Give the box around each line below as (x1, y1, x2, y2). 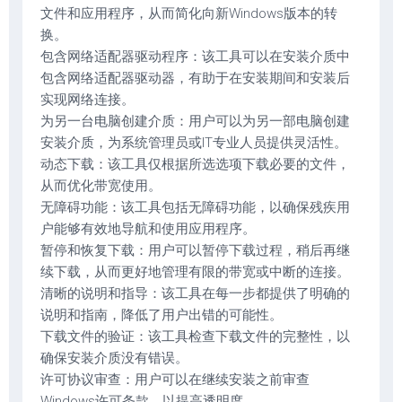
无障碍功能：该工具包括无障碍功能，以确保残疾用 (40, 199, 350, 215)
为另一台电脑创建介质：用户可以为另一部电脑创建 (40, 113, 350, 129)
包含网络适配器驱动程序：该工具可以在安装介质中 (40, 48, 350, 65)
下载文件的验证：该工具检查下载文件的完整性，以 (40, 328, 350, 345)
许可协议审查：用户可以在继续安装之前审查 (40, 371, 310, 388)
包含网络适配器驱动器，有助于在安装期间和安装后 (40, 70, 350, 86)
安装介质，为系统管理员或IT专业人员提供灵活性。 (40, 135, 347, 151)
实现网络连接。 (40, 92, 135, 108)
